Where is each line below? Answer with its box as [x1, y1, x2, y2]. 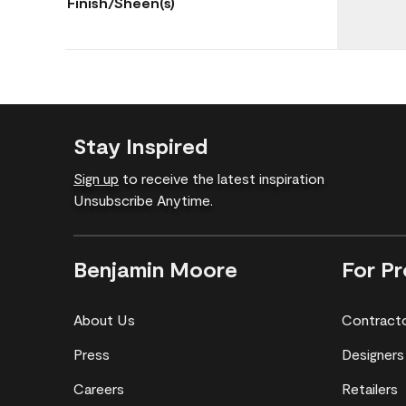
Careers [73, 380, 124, 397]
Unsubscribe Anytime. [73, 191, 213, 208]
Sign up [73, 169, 119, 187]
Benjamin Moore [73, 256, 237, 282]
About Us [73, 311, 135, 328]
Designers [341, 345, 404, 362]
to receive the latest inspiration [119, 169, 324, 187]
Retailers [341, 380, 398, 397]
